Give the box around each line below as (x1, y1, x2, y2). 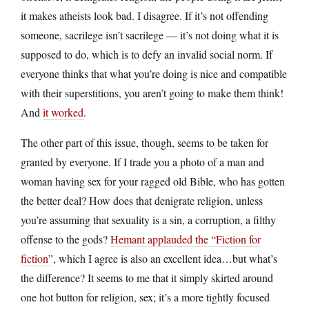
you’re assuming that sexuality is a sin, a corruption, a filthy (21, 212, 276, 228)
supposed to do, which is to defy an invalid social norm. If (21, 47, 272, 62)
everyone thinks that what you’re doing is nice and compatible (21, 66, 287, 81)
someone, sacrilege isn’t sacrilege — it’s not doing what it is (21, 28, 279, 43)
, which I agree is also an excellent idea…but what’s (53, 251, 277, 266)
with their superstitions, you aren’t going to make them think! (21, 86, 283, 101)
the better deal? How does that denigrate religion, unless (21, 193, 263, 208)
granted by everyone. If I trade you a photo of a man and (21, 154, 264, 170)
